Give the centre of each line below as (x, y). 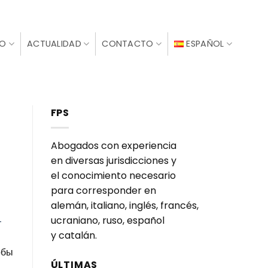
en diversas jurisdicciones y (113, 160)
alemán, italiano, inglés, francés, (124, 205)
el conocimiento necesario (113, 175)
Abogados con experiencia (113, 145)
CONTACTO (128, 44)
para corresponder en (103, 190)
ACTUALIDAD (54, 44)
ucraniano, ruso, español (107, 220)
